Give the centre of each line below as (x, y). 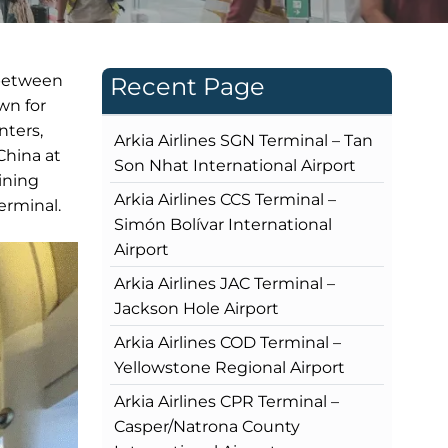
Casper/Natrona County (207, 426)
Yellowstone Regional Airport (229, 367)
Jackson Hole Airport (196, 308)
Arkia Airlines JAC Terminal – (224, 283)
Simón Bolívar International (223, 224)
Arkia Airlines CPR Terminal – (226, 401)
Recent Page (187, 86)
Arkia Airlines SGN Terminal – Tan (243, 140)
